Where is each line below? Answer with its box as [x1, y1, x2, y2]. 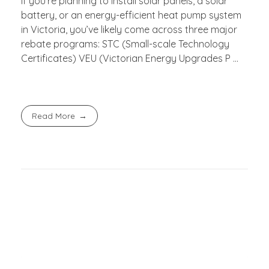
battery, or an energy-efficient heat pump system [21, 8, 241, 21]
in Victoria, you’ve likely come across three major [21, 23, 237, 35]
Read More [32, 110, 76, 121]
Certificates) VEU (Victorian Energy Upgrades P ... [21, 52, 238, 64]
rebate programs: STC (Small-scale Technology [21, 37, 229, 50]
